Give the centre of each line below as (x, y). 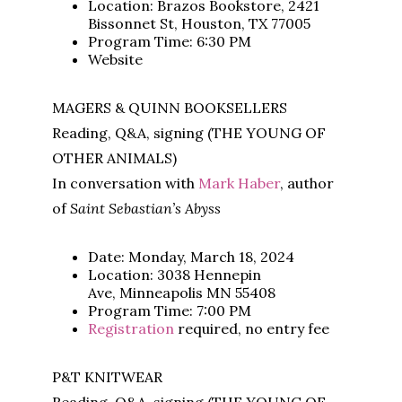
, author (307, 184)
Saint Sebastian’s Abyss (146, 209)
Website (116, 60)
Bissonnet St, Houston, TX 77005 (200, 24)
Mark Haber (240, 184)
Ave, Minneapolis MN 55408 (182, 293)
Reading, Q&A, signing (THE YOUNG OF (189, 133)
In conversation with (126, 184)
